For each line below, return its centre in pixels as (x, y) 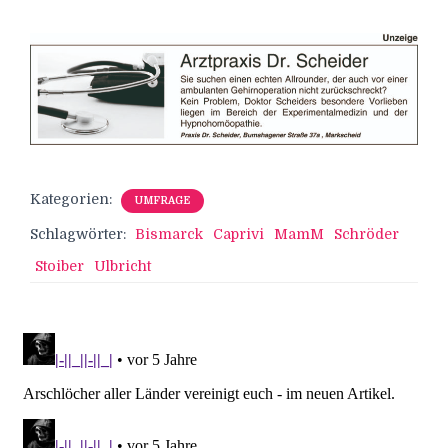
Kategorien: (73, 198)
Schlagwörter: (80, 233)
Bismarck (169, 233)
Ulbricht (122, 265)
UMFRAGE (162, 200)
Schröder (366, 233)
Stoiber (59, 265)
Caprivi (238, 233)
